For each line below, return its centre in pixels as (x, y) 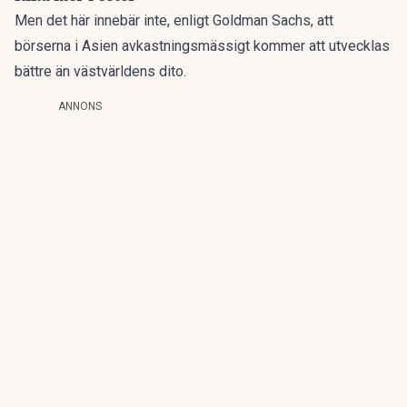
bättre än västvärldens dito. (100, 72)
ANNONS (80, 107)
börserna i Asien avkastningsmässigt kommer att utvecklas (202, 46)
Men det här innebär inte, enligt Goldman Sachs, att (174, 21)
